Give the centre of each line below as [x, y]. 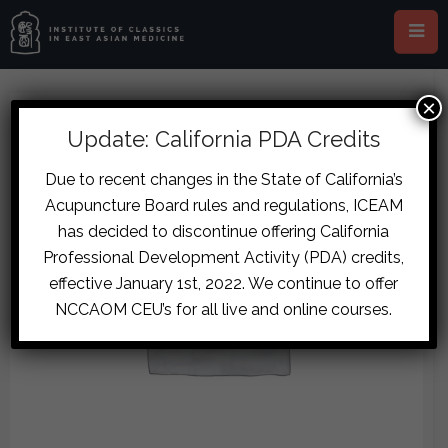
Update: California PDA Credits [224, 139]
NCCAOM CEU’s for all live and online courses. [224, 309]
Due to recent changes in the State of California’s [224, 179]
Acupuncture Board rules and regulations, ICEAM [224, 205]
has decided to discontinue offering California [224, 231]
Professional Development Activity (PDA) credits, [224, 257]
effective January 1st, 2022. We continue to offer [224, 283]
